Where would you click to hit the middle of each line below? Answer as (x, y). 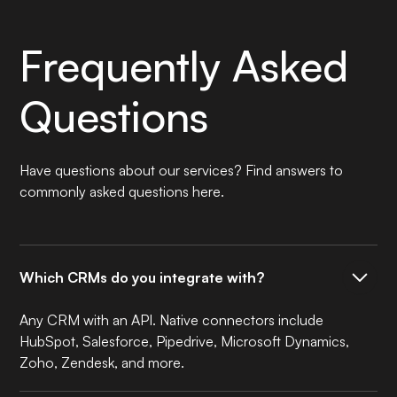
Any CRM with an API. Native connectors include (172, 319)
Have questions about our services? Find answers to (182, 170)
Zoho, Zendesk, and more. (102, 362)
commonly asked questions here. (122, 191)
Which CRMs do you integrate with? (142, 277)
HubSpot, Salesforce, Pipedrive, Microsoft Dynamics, (185, 341)
